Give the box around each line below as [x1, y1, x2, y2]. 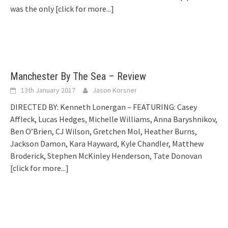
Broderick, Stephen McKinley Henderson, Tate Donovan [10, 151, 202, 161]
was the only [10, 4, 55, 14]
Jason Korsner [93, 85, 137, 95]
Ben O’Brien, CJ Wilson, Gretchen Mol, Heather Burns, [10, 126, 197, 137]
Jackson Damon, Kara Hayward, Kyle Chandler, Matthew [10, 138, 204, 149]
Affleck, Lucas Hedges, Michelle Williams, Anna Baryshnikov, [10, 114, 217, 125]
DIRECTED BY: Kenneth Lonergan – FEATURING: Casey [10, 102, 197, 112]
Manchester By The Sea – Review [10, 70, 146, 83]
